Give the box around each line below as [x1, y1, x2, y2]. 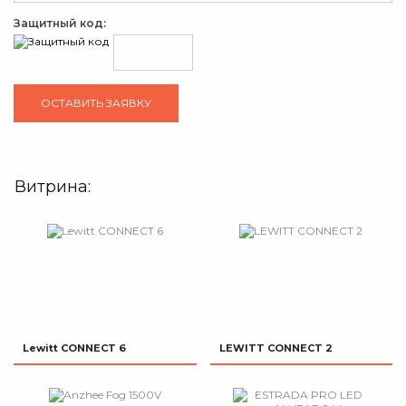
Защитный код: [14, 16, 106, 30]
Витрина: [14, 177, 91, 197]
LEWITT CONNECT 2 [218, 342, 333, 354]
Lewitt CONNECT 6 [23, 342, 126, 354]
